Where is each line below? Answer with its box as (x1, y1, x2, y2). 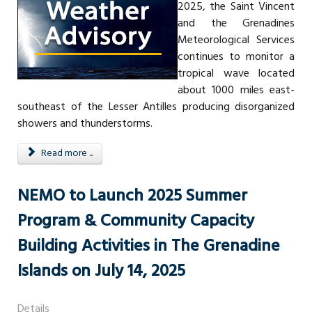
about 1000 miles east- (178, 81, 295, 100)
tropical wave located (178, 64, 295, 83)
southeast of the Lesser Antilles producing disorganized (17, 97, 295, 116)
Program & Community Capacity (17, 208, 254, 235)
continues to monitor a (178, 47, 295, 66)
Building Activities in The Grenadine (17, 233, 280, 260)
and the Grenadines (178, 14, 295, 33)
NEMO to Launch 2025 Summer (17, 182, 247, 210)
